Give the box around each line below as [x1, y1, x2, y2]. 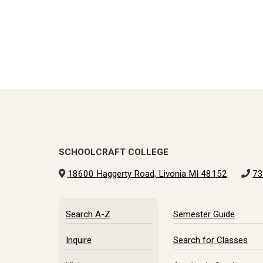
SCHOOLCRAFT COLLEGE [59, 147, 168, 157]
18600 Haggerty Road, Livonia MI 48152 [68, 168, 227, 179]
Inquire [66, 235, 92, 245]
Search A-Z [66, 209, 110, 220]
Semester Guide [173, 209, 235, 220]
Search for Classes [173, 235, 248, 245]
